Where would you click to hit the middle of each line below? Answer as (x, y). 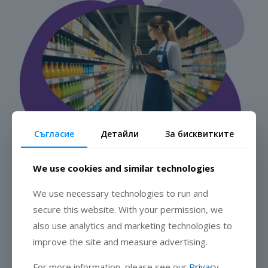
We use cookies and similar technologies (124, 168)
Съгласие (54, 133)
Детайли (120, 133)
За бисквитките (200, 133)
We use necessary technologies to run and (121, 193)
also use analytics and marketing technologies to (133, 225)
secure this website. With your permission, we (128, 209)
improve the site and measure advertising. (120, 241)
